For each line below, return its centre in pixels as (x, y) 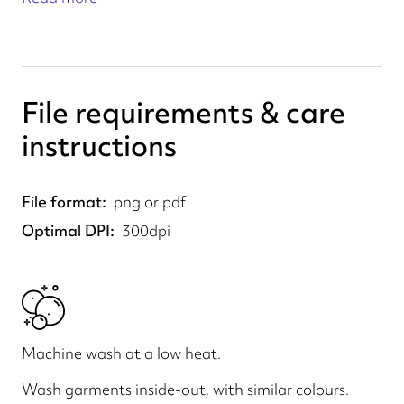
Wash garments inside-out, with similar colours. (185, 389)
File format (62, 202)
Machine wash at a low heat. (121, 353)
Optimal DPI (66, 230)
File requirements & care (184, 112)
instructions (99, 146)
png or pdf (150, 202)
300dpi (146, 230)
